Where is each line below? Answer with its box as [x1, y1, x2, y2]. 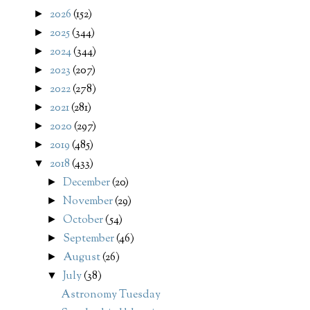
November [63, 194, 116, 210]
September [63, 231, 117, 248]
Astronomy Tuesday [60, 287, 161, 304]
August [63, 250, 103, 266]
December [63, 175, 113, 192]
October [63, 212, 106, 229]
